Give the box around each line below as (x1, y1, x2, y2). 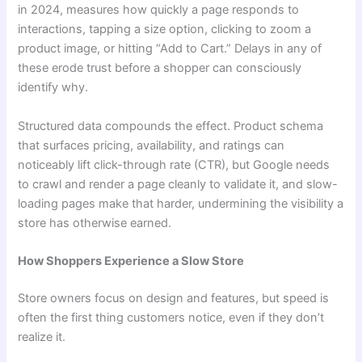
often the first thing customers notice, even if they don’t (18, 309, 325, 325)
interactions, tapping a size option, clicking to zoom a (18, 22, 312, 37)
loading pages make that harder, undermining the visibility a (18, 196, 344, 211)
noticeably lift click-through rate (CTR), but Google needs (18, 157, 330, 172)
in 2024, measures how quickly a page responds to (18, 2, 300, 18)
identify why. (18, 80, 89, 95)
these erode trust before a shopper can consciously (18, 61, 302, 76)
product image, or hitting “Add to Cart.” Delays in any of (18, 41, 322, 57)
